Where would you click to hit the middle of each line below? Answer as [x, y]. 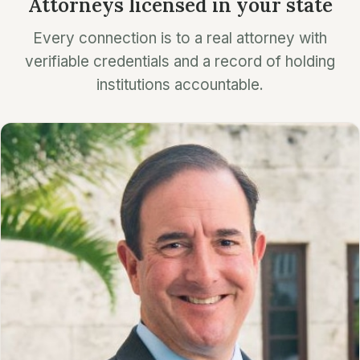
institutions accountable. [180, 85]
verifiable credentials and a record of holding [180, 62]
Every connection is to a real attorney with [180, 39]
